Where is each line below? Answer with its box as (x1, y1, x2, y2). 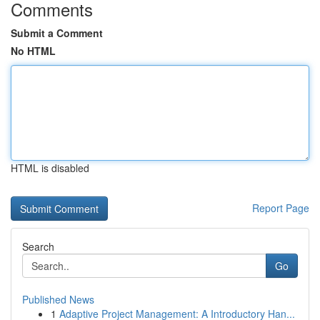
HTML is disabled (11, 161, 89, 175)
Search (22, 239, 54, 254)
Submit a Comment (11, 26, 103, 40)
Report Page (252, 201, 309, 215)
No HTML (11, 44, 56, 58)
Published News (22, 292, 94, 306)
